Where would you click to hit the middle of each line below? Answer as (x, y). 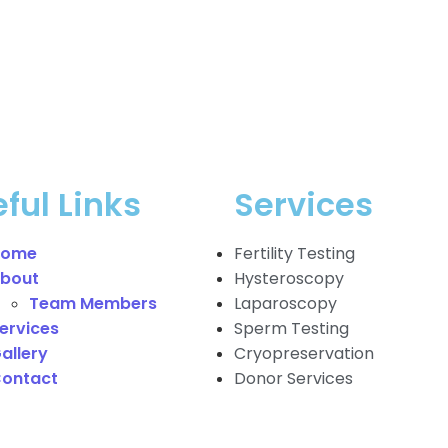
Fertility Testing (294, 254)
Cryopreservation (304, 354)
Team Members (93, 304)
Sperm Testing (291, 329)
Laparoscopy (285, 304)
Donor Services (293, 379)
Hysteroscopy (289, 279)
